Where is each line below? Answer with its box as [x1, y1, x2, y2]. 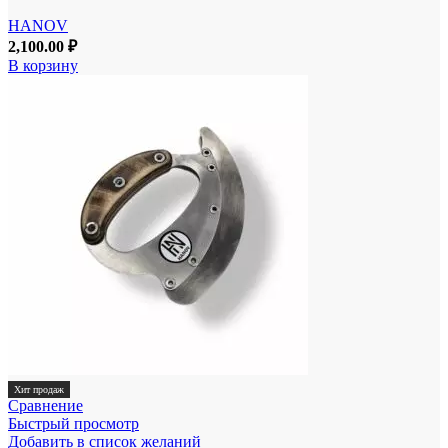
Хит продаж [14, 383, 64, 395]
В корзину [8, 56, 78, 74]
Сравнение [8, 396, 83, 414]
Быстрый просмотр [8, 414, 139, 432]
